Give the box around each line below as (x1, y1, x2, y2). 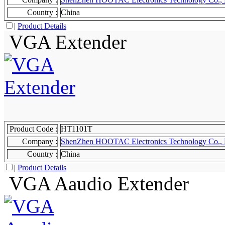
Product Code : (10, 125, 57, 133)
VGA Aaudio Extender (4, 173, 189, 194)
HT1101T (61, 125, 92, 133)
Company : (22, 137, 57, 146)
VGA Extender (4, 31, 127, 53)
